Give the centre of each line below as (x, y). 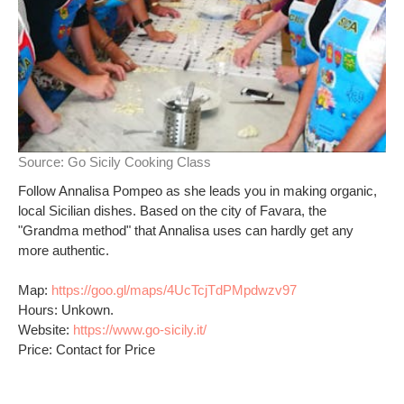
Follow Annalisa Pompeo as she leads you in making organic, (197, 191)
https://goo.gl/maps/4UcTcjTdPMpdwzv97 (174, 290)
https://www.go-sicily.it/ (140, 330)
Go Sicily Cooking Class (139, 162)
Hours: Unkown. (66, 310)
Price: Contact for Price (87, 349)
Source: (43, 162)
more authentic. (64, 250)
